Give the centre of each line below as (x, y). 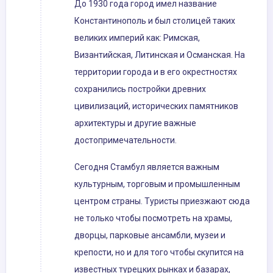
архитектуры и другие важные (135, 123)
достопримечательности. (126, 140)
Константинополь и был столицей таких (155, 21)
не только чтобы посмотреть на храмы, (153, 218)
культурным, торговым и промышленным (157, 184)
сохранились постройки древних (140, 89)
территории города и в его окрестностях (156, 72)
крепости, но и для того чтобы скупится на (159, 253)
